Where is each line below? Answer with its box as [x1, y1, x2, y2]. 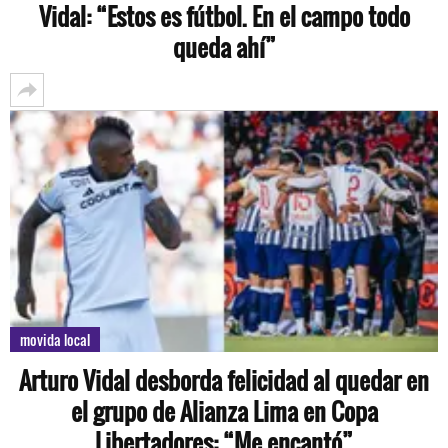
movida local [20, 329, 90, 350]
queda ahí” [172, 29, 276, 66]
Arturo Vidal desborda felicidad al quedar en [19, 362, 429, 398]
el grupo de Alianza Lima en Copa [70, 393, 378, 429]
